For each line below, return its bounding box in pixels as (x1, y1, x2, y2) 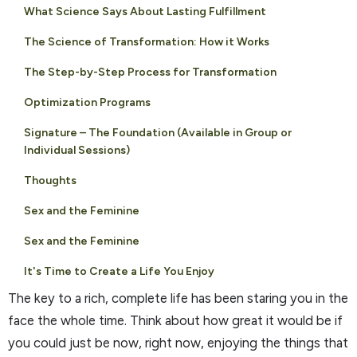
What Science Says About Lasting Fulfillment (24, 4, 266, 18)
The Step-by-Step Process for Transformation (24, 65, 277, 79)
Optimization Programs (24, 95, 151, 109)
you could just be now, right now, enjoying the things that (8, 334, 348, 351)
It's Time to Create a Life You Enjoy (24, 264, 214, 278)
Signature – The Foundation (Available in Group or (24, 125, 292, 139)
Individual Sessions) (24, 143, 130, 157)
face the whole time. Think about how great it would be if (8, 312, 343, 328)
